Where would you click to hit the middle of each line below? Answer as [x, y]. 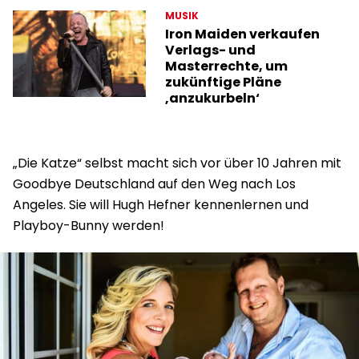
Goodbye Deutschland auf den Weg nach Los [154, 184]
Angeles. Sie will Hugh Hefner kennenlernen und [161, 205]
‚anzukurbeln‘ [213, 99]
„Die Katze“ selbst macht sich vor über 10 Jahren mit [177, 163]
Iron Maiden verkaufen [243, 34]
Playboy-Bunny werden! [89, 226]
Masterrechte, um [227, 67]
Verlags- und [211, 50]
